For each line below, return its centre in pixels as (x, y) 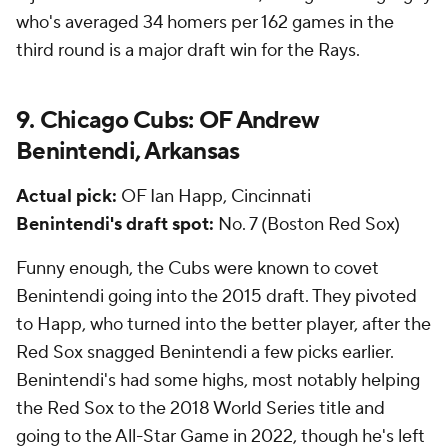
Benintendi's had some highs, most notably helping (218, 380)
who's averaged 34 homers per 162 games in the (205, 22)
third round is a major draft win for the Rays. (188, 50)
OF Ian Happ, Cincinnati (214, 196)
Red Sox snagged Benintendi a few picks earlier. (205, 352)
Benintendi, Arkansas (128, 151)
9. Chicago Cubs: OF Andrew (168, 120)
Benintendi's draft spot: (115, 224)
